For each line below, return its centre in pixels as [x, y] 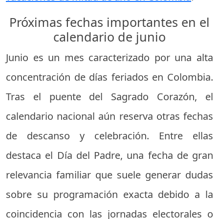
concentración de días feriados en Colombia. [109, 77]
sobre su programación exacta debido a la [109, 194]
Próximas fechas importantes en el [109, 22]
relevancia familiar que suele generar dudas [109, 175]
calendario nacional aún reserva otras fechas [109, 116]
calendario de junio [109, 37]
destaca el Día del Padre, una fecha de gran [109, 155]
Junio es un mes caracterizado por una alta [109, 57]
